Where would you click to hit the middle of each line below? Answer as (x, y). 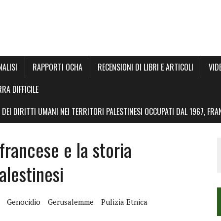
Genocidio (24, 202)
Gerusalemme (71, 202)
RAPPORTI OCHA (57, 67)
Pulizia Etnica (124, 202)
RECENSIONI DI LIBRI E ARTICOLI (146, 67)
